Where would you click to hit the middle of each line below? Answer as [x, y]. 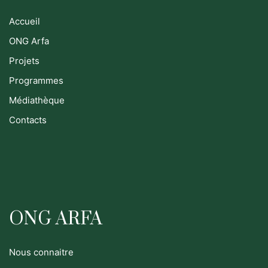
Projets [24, 60]
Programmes [36, 80]
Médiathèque [37, 100]
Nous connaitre [41, 252]
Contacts [28, 120]
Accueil [25, 21]
